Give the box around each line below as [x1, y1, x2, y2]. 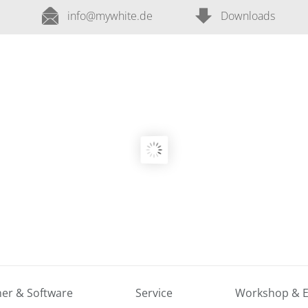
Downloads [221, 8, 276, 23]
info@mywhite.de [67, 8, 153, 23]
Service [135, 285, 173, 300]
